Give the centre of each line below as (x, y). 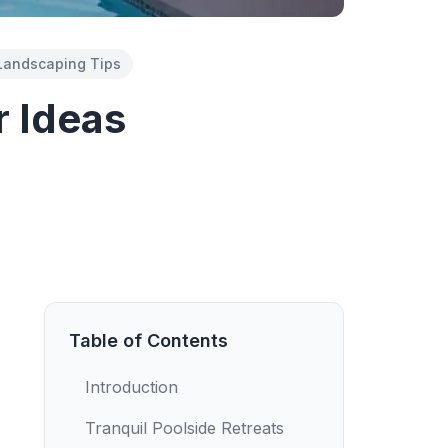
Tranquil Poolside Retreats (184, 428)
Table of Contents (148, 340)
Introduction (131, 387)
